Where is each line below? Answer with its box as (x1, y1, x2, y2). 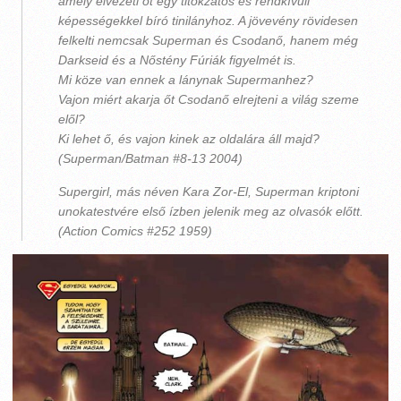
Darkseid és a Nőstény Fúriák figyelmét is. (58, 53, 296, 67)
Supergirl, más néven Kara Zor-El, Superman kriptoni (58, 184, 359, 199)
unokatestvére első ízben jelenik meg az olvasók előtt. (58, 204, 363, 218)
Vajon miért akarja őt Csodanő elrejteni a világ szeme (58, 92, 359, 107)
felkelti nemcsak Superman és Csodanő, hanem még (58, 33, 358, 47)
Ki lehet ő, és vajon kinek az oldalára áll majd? (58, 132, 320, 146)
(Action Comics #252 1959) (58, 224, 212, 238)
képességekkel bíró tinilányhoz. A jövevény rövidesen (58, 13, 358, 28)
